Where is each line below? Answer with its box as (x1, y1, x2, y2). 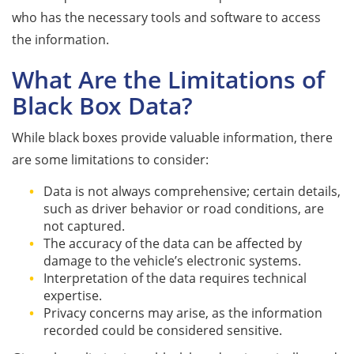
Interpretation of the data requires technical (43, 269, 307, 287)
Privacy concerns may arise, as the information (43, 303, 322, 322)
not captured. (43, 217, 125, 235)
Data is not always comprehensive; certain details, (43, 182, 341, 200)
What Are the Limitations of (12, 62, 325, 96)
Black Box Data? (12, 88, 193, 122)
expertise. (43, 286, 102, 304)
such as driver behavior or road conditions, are (43, 199, 324, 217)
